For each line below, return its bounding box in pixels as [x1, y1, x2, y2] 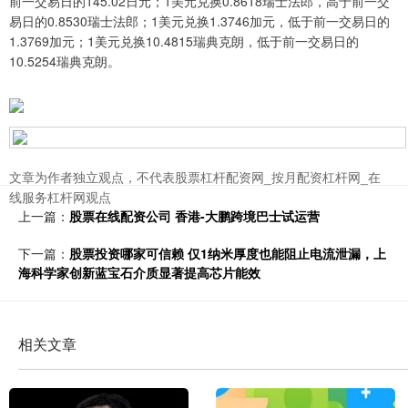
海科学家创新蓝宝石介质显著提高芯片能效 [18, 263, 260, 282]
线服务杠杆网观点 [9, 188, 111, 207]
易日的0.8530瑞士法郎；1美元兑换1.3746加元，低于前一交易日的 [9, 12, 390, 31]
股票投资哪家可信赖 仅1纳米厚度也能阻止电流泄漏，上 [69, 244, 386, 263]
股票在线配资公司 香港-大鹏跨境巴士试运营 [69, 207, 320, 226]
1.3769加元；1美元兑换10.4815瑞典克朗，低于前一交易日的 [9, 32, 359, 51]
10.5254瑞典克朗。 [9, 52, 120, 71]
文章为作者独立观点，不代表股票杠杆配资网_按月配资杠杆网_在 [9, 168, 381, 187]
